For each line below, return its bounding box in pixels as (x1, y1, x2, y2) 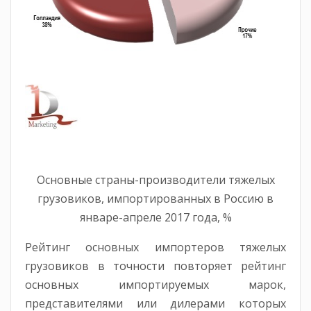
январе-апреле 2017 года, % (79, 210, 232, 226)
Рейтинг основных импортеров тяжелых (25, 239, 286, 255)
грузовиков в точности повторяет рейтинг (25, 258, 286, 274)
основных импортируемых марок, (25, 277, 286, 293)
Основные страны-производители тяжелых (36, 172, 275, 188)
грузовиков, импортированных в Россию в (37, 191, 274, 207)
